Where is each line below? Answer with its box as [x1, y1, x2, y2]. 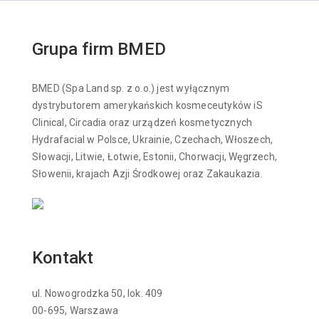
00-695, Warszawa [32, 304, 119, 316]
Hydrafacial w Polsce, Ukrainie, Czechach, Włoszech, [32, 134, 273, 146]
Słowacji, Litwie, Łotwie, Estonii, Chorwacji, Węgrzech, [32, 151, 277, 163]
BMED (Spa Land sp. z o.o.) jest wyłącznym [32, 83, 230, 95]
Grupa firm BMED [32, 39, 166, 60]
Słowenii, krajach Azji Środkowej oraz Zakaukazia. [32, 168, 263, 180]
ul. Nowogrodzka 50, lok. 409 [32, 287, 163, 299]
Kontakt [32, 247, 94, 268]
